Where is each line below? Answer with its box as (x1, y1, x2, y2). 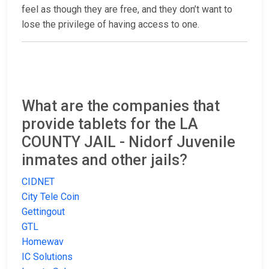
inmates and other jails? (22, 151, 187, 169)
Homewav (22, 236, 64, 248)
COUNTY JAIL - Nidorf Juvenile (22, 133, 235, 151)
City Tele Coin (22, 191, 79, 203)
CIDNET (22, 176, 55, 188)
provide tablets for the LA (22, 115, 198, 133)
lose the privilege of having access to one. (22, 19, 199, 31)
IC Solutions (22, 251, 73, 263)
